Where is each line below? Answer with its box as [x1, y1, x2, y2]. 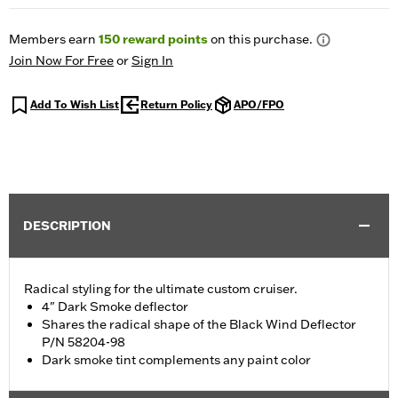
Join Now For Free [9, 52, 114, 69]
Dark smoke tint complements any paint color [42, 352, 311, 369]
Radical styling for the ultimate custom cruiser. [24, 281, 298, 298]
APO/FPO [234, 98, 284, 112]
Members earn [9, 31, 99, 48]
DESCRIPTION [23, 218, 111, 235]
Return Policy [140, 98, 212, 112]
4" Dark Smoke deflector [42, 298, 188, 315]
